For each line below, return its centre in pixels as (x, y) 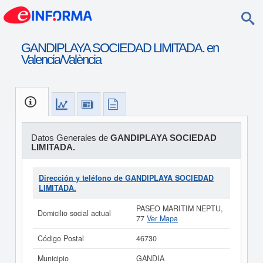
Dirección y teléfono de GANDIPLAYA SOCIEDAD (126, 178)
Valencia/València (61, 60)
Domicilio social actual (74, 213)
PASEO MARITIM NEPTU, (180, 208)
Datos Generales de (70, 138)
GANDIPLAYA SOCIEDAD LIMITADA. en (119, 48)
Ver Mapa (162, 218)
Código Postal (61, 238)
